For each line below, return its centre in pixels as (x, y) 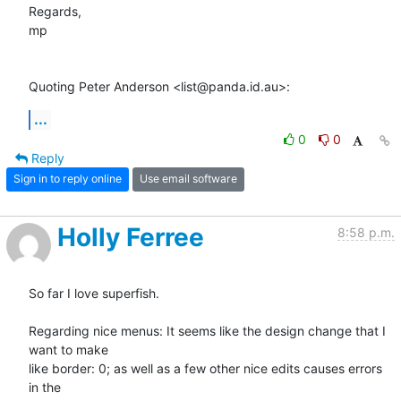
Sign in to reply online (68, 179)
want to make (68, 349)
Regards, (55, 11)
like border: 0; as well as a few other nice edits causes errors (205, 368)
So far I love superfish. (94, 293)
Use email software (188, 179)
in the (45, 387)
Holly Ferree (131, 237)
